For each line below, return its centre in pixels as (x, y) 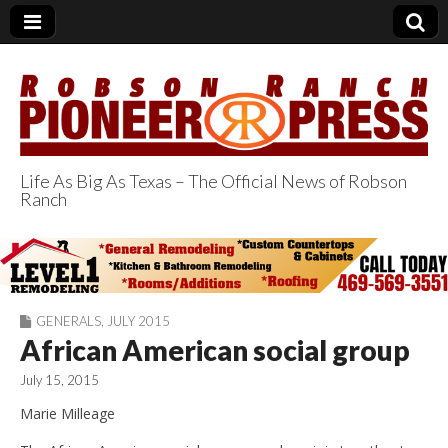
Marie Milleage (67, 413)
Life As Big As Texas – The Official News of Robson (213, 180)
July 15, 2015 (59, 379)
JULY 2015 (138, 320)
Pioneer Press (165, 281)
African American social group (215, 349)
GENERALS (68, 320)
